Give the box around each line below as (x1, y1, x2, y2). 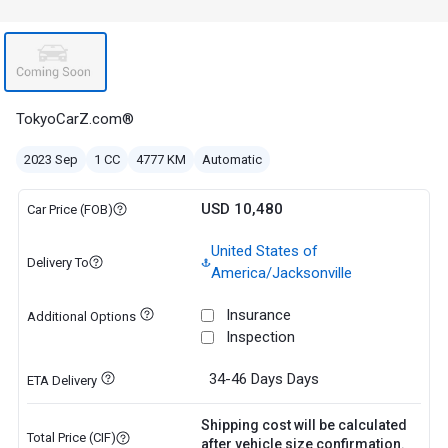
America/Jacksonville (210, 264, 352, 282)
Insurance (225, 306, 291, 324)
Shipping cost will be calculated (200, 417, 407, 433)
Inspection (225, 328, 295, 346)
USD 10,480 (200, 200, 283, 218)
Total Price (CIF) (26, 430, 116, 445)
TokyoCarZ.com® (16, 110, 134, 128)
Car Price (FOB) (26, 201, 113, 217)
